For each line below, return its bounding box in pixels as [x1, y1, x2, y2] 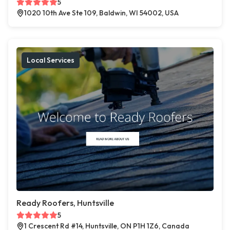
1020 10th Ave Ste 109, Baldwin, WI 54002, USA [24, 8, 179, 18]
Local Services [27, 55, 74, 65]
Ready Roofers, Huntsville [16, 198, 114, 208]
